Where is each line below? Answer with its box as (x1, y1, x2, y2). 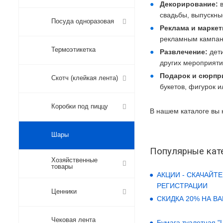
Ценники (51, 188, 77, 195)
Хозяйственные (51, 156, 98, 164)
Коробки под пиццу (51, 103, 108, 110)
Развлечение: (160, 48, 210, 56)
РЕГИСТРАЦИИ (157, 182, 208, 190)
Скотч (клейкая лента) (51, 74, 118, 82)
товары (51, 163, 73, 170)
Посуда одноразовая (51, 17, 114, 25)
